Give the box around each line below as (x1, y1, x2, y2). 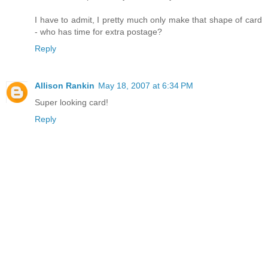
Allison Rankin (35, 81, 95, 91)
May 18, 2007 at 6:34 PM (98, 81, 193, 91)
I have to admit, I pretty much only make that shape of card (35, 15, 262, 25)
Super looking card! (35, 98, 108, 108)
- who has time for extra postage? (35, 27, 162, 37)
